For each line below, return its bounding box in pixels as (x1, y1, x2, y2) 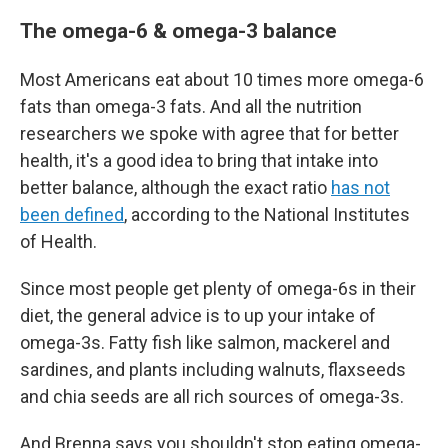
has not (331, 177, 390, 198)
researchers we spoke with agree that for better (20, 123, 399, 144)
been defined (20, 204, 124, 225)
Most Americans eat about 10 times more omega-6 (20, 69, 424, 90)
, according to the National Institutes (124, 204, 410, 225)
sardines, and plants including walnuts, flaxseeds (20, 359, 406, 380)
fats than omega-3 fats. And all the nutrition (20, 96, 362, 117)
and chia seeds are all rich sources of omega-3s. (20, 386, 404, 407)
